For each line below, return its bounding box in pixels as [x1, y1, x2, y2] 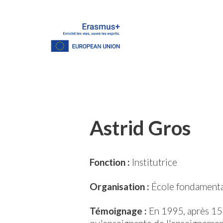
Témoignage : [90, 205, 149, 217]
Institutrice [130, 156, 177, 168]
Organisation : [90, 180, 149, 192]
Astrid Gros [90, 116, 191, 140]
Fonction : [90, 156, 130, 168]
